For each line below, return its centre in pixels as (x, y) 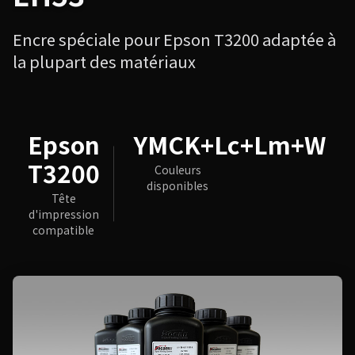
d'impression (63, 214)
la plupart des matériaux (104, 61)
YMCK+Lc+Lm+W (229, 144)
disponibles (177, 185)
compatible (63, 229)
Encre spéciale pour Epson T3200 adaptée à (174, 39)
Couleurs (177, 169)
